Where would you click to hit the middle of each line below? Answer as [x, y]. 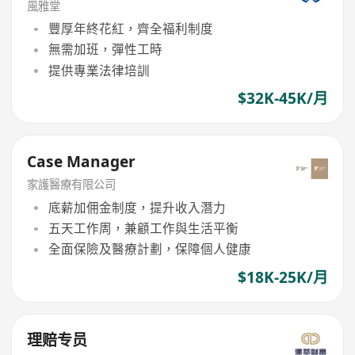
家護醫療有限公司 [72, 185]
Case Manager [82, 161]
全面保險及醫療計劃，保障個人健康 [149, 249]
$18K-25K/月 [282, 277]
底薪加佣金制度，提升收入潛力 [137, 207]
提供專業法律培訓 [99, 70]
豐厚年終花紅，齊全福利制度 [130, 29]
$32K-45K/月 [282, 98]
